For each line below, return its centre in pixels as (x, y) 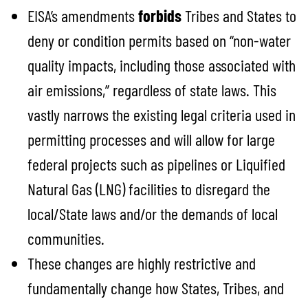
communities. (66, 238)
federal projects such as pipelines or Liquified (156, 164)
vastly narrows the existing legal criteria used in (162, 114)
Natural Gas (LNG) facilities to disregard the (149, 188)
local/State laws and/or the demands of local (153, 213)
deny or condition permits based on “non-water (159, 40)
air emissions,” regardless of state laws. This (152, 89)
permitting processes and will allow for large (151, 139)
